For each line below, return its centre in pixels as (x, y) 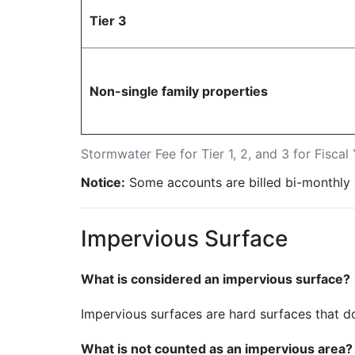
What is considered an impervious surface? (216, 279)
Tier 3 (108, 21)
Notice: (103, 183)
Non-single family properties (179, 92)
